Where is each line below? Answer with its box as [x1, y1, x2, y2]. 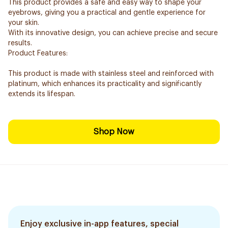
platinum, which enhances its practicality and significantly [8, 80, 202, 88]
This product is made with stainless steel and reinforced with [8, 70, 214, 77]
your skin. [8, 19, 39, 26]
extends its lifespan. [8, 91, 75, 98]
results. [8, 40, 32, 47]
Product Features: [8, 50, 68, 57]
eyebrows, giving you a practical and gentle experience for [8, 9, 206, 16]
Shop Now [94, 128, 134, 136]
